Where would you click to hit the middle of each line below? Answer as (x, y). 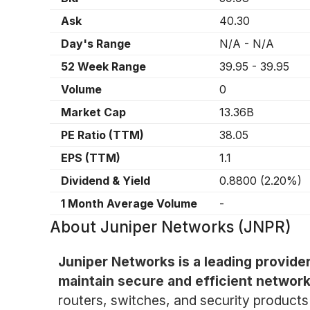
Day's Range (96, 44)
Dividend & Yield (106, 181)
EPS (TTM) (91, 158)
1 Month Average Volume (129, 204)
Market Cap (93, 112)
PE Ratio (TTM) (102, 135)
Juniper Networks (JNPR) (196, 227)
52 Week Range (103, 67)
